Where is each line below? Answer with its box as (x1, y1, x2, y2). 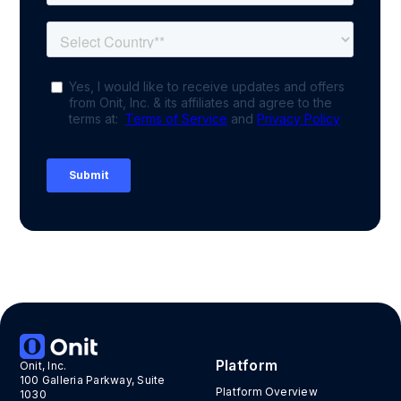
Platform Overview (215, 384, 318, 398)
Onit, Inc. (20, 358, 67, 372)
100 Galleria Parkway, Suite (20, 372, 166, 387)
